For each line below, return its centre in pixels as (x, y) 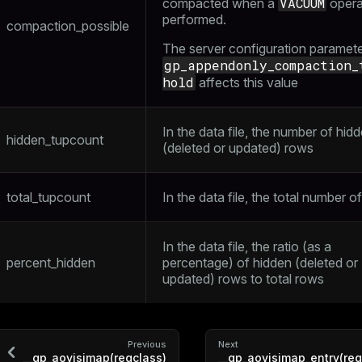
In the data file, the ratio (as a (247, 246)
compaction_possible (68, 26)
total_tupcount (48, 197)
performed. (194, 19)
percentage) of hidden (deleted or (260, 263)
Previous (147, 344)
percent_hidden (51, 263)
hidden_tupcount (55, 140)
